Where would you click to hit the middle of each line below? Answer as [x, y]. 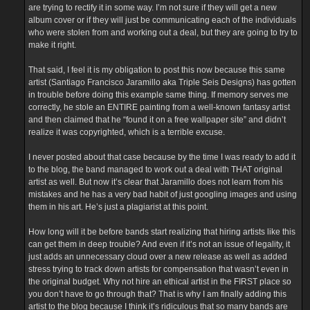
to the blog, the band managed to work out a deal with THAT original [155, 169]
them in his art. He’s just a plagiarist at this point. [118, 207]
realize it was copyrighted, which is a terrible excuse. [127, 132]
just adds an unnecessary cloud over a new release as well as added [158, 256]
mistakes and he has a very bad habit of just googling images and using [163, 194]
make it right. [52, 45]
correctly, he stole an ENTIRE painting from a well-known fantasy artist [159, 107]
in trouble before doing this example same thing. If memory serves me [158, 94]
